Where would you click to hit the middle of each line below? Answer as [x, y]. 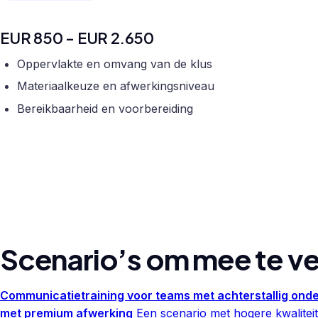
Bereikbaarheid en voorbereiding [105, 108]
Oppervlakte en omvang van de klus [115, 64]
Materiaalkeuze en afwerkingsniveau [116, 86]
